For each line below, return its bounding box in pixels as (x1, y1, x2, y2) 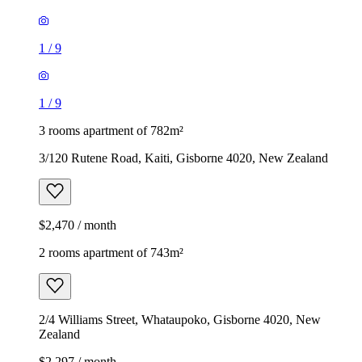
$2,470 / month (39, 217, 116, 232)
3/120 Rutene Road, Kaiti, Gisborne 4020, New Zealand (39, 150, 328, 165)
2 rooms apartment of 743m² (39, 245, 183, 259)
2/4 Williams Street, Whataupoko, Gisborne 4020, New (39, 312, 321, 326)
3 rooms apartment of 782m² (39, 123, 183, 137)
